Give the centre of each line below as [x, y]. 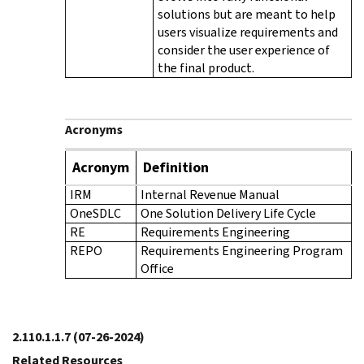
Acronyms [94, 129]
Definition [176, 167]
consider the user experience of [244, 50]
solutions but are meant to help [247, 14]
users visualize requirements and [248, 32]
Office [157, 268]
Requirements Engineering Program [242, 250]
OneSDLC [95, 213]
